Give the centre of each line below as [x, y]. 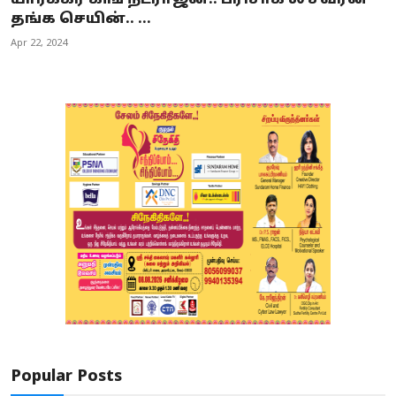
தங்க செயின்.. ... [81, 19]
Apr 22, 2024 [39, 43]
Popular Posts [66, 377]
